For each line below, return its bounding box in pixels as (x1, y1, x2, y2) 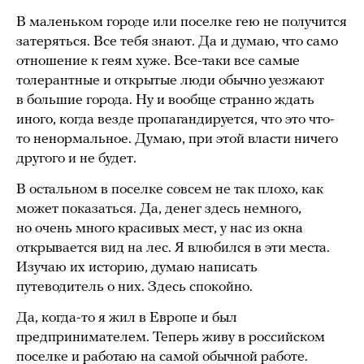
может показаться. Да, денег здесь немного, (16, 201, 301, 218)
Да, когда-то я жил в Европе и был (16, 310, 237, 327)
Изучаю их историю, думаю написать (16, 260, 258, 276)
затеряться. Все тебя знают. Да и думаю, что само (16, 34, 338, 50)
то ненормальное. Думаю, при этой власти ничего (16, 132, 338, 148)
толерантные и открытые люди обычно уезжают (16, 73, 324, 89)
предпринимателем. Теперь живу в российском (16, 330, 325, 346)
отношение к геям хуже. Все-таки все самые (16, 54, 300, 70)
